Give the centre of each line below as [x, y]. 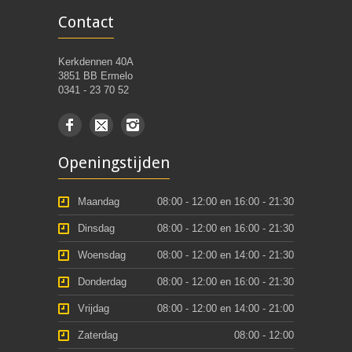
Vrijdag [93, 308]
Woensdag [102, 255]
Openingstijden [114, 163]
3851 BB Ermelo [95, 76]
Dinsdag [96, 228]
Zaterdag [98, 335]
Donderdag [102, 282]
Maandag [99, 202]
